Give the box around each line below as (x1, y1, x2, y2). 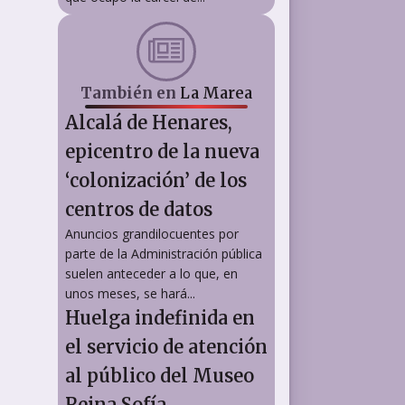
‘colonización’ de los (65, 169, 247, 192)
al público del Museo (65, 364, 254, 387)
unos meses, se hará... (65, 285, 195, 302)
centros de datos (65, 198, 212, 221)
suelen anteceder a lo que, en (65, 265, 238, 282)
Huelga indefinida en (65, 306, 255, 329)
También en (80, 83, 180, 103)
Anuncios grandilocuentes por (65, 225, 239, 242)
